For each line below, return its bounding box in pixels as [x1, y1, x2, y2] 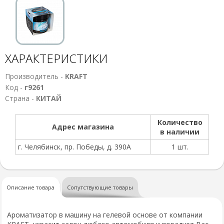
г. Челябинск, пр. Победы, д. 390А [18, 142, 131, 151]
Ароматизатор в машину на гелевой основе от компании [7, 210, 202, 219]
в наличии [160, 127, 199, 136]
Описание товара [6, 183, 54, 191]
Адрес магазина [52, 122, 114, 131]
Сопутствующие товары [67, 183, 133, 191]
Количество [157, 117, 202, 127]
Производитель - [5, 71, 65, 81]
